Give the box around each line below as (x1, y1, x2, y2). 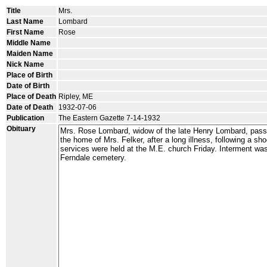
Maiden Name (7, 49, 53, 58)
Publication (7, 114, 44, 122)
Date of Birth (7, 82, 49, 90)
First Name (7, 28, 44, 36)
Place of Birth (7, 71, 52, 79)
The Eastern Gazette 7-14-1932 (58, 114, 160, 122)
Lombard (58, 17, 88, 26)
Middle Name (7, 39, 51, 47)
